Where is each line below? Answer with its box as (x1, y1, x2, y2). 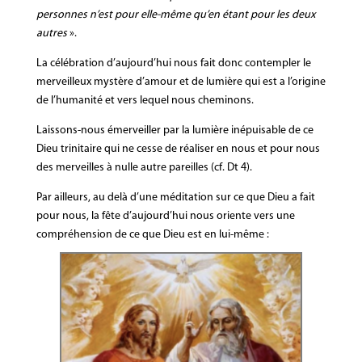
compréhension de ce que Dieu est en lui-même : (36, 229, 269, 241)
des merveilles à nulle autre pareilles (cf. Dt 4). (36, 162, 252, 174)
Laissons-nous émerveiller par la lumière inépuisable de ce (36, 124, 314, 137)
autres (36, 27, 67, 40)
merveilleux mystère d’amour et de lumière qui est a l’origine (36, 76, 326, 88)
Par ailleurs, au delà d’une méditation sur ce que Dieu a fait (36, 192, 315, 204)
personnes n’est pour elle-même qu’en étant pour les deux (36, 9, 315, 21)
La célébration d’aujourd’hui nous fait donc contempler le (36, 57, 311, 69)
